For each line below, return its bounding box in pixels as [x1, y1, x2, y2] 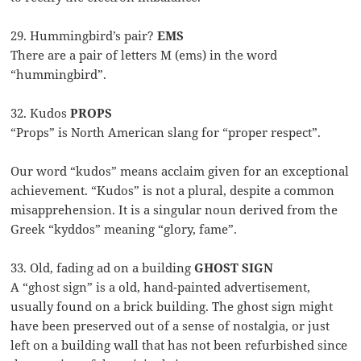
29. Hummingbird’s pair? [10, 27, 158, 44]
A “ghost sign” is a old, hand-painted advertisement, [10, 279, 311, 296]
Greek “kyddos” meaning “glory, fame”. [10, 221, 238, 238]
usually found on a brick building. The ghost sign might [10, 298, 334, 315]
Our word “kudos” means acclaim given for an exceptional [10, 163, 350, 180]
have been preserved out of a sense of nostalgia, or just [10, 317, 330, 334]
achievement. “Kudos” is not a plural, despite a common [10, 182, 335, 199]
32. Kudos [10, 105, 71, 122]
